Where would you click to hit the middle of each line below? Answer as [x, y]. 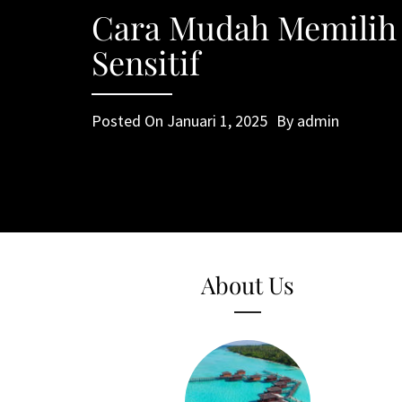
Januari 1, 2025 [217, 121]
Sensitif [146, 62]
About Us [248, 285]
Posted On [129, 121]
